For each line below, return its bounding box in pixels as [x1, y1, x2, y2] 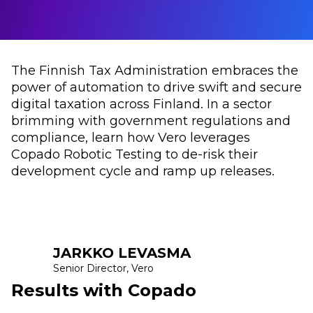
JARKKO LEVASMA [53, 244, 191, 261]
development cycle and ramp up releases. [11, 162, 275, 179]
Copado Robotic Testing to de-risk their [11, 145, 258, 162]
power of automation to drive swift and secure [11, 78, 302, 95]
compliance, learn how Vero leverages [11, 129, 250, 145]
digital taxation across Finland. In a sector [11, 95, 272, 112]
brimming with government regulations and [11, 112, 291, 129]
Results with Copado [11, 279, 196, 300]
